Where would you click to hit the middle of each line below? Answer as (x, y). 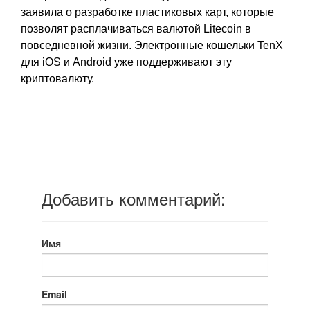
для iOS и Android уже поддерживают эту (126, 62)
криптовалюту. (57, 79)
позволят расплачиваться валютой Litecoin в (136, 29)
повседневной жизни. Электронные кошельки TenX (152, 45)
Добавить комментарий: (134, 198)
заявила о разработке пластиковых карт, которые (147, 12)
